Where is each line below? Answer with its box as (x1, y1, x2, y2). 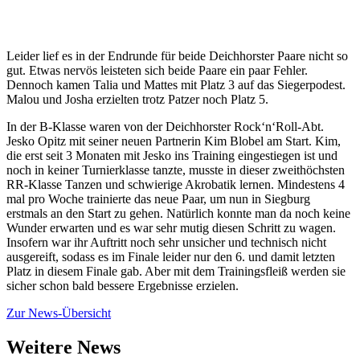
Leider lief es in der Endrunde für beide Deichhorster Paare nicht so (6, 49, 348, 63)
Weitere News (6, 337, 121, 358)
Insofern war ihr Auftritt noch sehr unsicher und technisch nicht (6, 235, 326, 250)
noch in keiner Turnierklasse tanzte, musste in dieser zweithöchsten (6, 163, 345, 178)
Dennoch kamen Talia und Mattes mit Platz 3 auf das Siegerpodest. (6, 78, 346, 92)
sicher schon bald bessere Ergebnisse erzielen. (6, 279, 239, 293)
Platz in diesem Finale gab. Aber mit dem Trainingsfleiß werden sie (6, 264, 346, 279)
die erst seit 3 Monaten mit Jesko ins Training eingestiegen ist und (6, 149, 337, 163)
